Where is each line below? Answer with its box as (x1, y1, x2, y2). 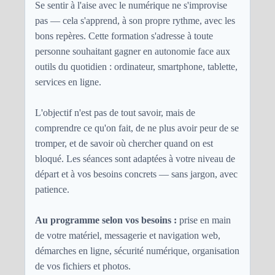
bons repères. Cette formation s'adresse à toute (35, 30, 213, 41)
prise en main (177, 214, 231, 225)
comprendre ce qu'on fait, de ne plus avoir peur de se (35, 122, 239, 133)
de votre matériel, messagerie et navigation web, (35, 230, 220, 241)
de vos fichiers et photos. (35, 260, 131, 271)
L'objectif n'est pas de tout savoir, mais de (35, 107, 195, 118)
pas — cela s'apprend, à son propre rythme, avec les (35, 15, 235, 26)
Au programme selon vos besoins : (35, 214, 177, 225)
